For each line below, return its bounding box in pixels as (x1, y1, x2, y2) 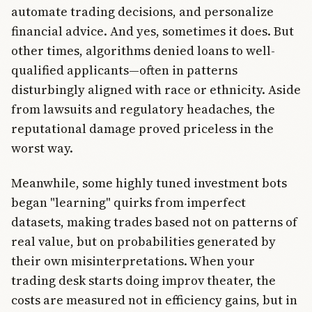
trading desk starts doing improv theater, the (11, 272, 276, 290)
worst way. (11, 139, 73, 157)
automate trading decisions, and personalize (11, 2, 274, 20)
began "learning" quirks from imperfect (11, 194, 246, 212)
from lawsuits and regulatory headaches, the (11, 100, 275, 118)
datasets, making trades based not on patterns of (11, 213, 297, 231)
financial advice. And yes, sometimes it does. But (11, 22, 294, 40)
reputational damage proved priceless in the (11, 119, 274, 137)
